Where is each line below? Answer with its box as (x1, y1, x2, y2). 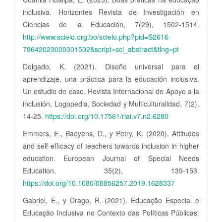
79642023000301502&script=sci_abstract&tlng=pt (23, 44, 179, 55)
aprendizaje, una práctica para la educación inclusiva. (23, 74, 199, 84)
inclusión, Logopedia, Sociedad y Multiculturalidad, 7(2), (23, 99, 199, 109)
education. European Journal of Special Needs (23, 153, 199, 164)
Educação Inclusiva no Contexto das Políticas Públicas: (23, 208, 199, 218)
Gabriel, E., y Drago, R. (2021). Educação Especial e (23, 195, 199, 206)
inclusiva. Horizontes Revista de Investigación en (23, 7, 199, 17)
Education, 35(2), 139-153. (23, 166, 199, 176)
